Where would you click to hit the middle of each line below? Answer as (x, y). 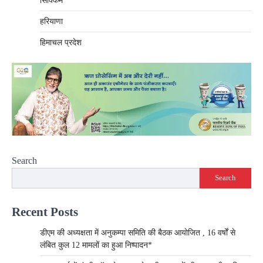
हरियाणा (51, 21)
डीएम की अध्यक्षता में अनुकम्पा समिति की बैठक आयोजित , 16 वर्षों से (138, 232)
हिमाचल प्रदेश (61, 42)
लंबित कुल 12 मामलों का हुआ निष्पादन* (96, 245)
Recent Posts (45, 211)
